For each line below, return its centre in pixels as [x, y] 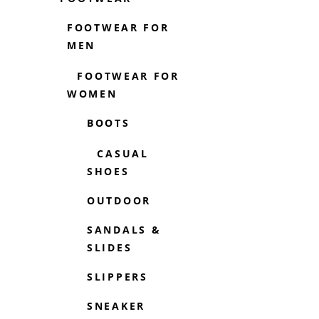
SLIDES [110, 247]
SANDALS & [124, 230]
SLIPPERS [117, 277]
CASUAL [120, 153]
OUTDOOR [119, 200]
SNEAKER [116, 306]
